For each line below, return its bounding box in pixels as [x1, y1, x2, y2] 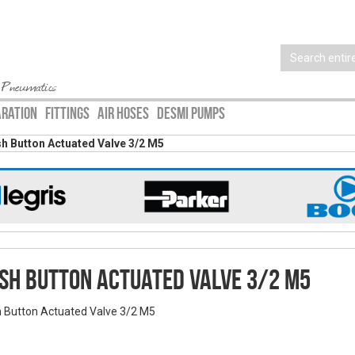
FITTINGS [45, 104, 90, 123]
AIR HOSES [97, 104, 149, 123]
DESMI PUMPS [157, 104, 225, 123]
